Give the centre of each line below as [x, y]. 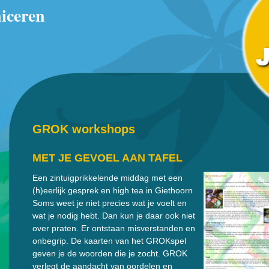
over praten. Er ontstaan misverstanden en [114, 228]
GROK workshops [84, 129]
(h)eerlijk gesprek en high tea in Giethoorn [113, 190]
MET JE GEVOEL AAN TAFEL [107, 158]
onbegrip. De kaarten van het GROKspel [109, 241]
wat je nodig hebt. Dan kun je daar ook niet [114, 216]
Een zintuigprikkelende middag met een [107, 178]
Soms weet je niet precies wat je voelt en [110, 203]
